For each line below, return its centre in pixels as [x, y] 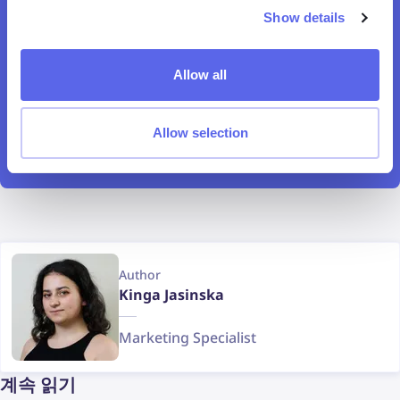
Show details [304, 17]
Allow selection [200, 133]
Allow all [200, 74]
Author [140, 274]
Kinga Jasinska [171, 294]
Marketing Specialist [187, 337]
